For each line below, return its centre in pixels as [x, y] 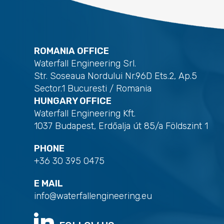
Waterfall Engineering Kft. [84, 113]
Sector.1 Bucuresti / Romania [92, 88]
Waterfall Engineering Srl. [85, 63]
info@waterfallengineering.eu [93, 196]
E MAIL [48, 183]
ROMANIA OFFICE [71, 51]
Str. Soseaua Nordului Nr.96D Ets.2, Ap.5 [115, 76]
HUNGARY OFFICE [72, 101]
